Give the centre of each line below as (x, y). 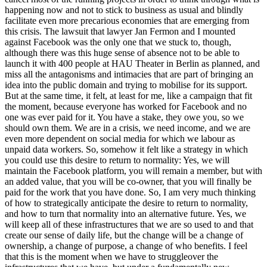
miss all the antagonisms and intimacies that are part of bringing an (129, 74)
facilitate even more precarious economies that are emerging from (127, 21)
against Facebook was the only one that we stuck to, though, (118, 42)
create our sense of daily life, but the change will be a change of (124, 235)
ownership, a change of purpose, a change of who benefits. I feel (126, 246)
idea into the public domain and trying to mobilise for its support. (126, 85)
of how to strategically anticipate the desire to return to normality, (126, 203)
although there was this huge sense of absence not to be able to (122, 53)
